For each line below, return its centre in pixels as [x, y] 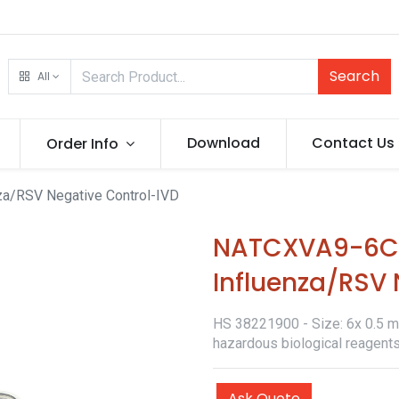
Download [223, 143]
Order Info [83, 144]
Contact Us [354, 143]
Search [355, 76]
